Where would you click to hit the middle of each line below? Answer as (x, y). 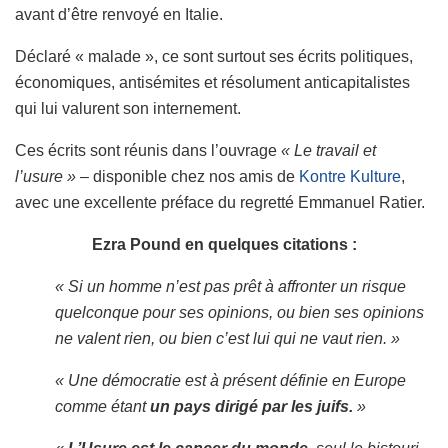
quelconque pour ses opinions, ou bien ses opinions (239, 312)
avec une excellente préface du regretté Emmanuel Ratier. (220, 202)
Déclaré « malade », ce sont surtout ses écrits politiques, (214, 56)
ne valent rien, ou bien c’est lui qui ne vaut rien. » (227, 338)
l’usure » (45, 176)
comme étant (102, 406)
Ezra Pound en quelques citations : (224, 244)
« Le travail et (328, 150)
